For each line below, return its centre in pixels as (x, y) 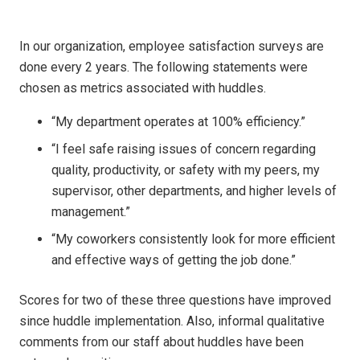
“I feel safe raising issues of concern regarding (184, 149)
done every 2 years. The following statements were (164, 67)
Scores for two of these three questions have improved (175, 300)
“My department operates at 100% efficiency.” (178, 122)
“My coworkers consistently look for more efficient (193, 239)
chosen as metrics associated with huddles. (143, 88)
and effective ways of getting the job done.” (174, 260)
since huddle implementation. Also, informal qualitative (172, 321)
